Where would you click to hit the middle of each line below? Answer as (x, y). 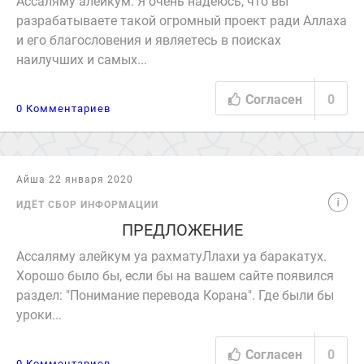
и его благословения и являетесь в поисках (149, 39)
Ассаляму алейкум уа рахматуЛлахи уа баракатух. (171, 256)
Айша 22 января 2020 (75, 179)
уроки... (39, 314)
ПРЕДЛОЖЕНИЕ (182, 229)
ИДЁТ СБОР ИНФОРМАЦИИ (87, 204)
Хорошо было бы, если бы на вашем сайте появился (175, 275)
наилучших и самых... (82, 59)
